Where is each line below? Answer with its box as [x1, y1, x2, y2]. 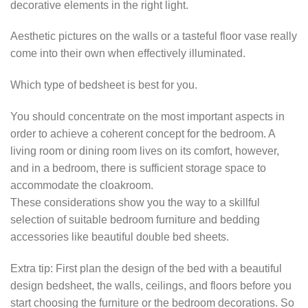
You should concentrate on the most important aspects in [10, 111, 285, 122]
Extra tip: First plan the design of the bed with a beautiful [10, 262, 282, 274]
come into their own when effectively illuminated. [10, 47, 245, 60]
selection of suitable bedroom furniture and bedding [10, 214, 260, 225]
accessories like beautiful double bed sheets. [10, 231, 229, 243]
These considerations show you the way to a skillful [10, 197, 260, 208]
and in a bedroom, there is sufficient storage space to [10, 162, 266, 174]
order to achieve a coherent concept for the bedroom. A [10, 128, 275, 140]
